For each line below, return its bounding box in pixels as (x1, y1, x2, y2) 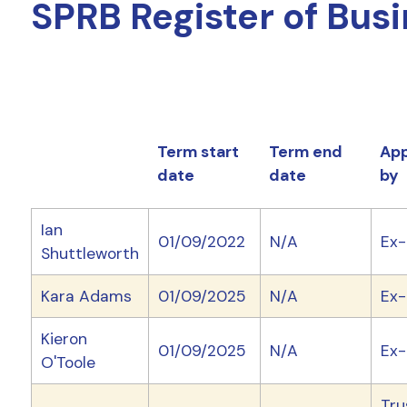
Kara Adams (40, 286, 132, 307)
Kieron (40, 329, 87, 350)
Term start (156, 142, 239, 163)
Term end (268, 142, 342, 163)
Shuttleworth (40, 243, 139, 264)
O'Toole (40, 352, 95, 373)
